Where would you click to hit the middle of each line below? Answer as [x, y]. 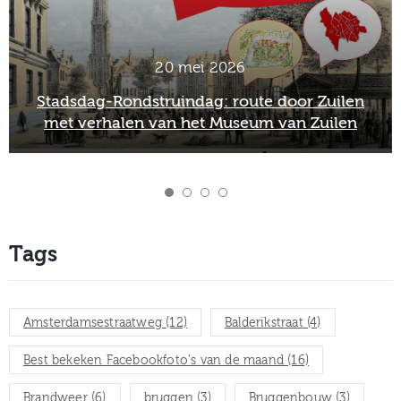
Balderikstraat [264, 323]
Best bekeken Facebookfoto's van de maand [154, 360]
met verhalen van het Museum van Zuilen [200, 123]
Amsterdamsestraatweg [93, 323]
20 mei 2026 [200, 67]
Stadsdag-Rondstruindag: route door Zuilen [200, 101]
